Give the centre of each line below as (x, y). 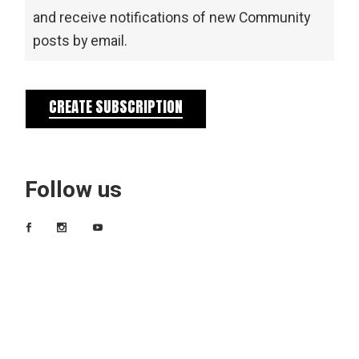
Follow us (74, 190)
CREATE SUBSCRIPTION (116, 106)
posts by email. (81, 41)
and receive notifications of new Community (172, 18)
